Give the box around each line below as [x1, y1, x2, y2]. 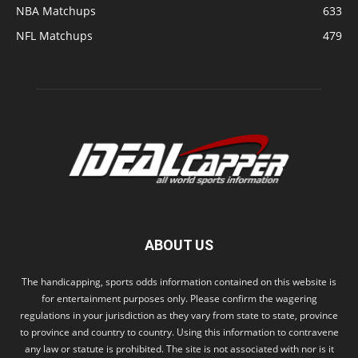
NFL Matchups [16, 28, 93, 44]
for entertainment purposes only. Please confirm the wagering [41, 292, 317, 306]
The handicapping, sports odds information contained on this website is [22, 275, 336, 289]
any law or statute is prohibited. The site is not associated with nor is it [24, 342, 334, 356]
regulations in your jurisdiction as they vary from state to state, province [20, 308, 338, 323]
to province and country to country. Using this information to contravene [19, 325, 339, 340]
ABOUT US [145, 237, 213, 254]
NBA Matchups [16, 3, 96, 19]
